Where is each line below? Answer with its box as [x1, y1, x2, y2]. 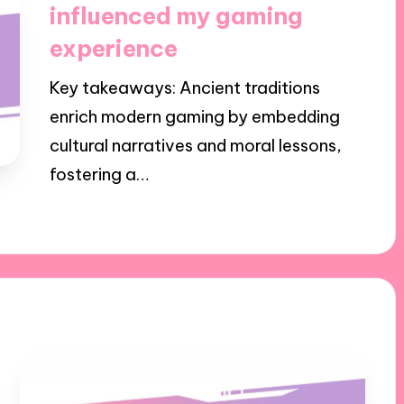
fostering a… [49, 164, 149, 186]
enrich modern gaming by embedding [49, 106, 340, 128]
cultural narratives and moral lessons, [49, 135, 342, 157]
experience [49, 32, 178, 63]
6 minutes [154, 207, 219, 224]
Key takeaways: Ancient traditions [49, 78, 320, 99]
